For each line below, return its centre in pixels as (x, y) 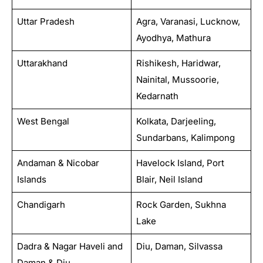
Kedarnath (157, 96)
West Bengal (43, 121)
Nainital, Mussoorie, (177, 79)
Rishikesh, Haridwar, (178, 63)
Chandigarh (41, 204)
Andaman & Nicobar (58, 163)
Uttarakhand (42, 63)
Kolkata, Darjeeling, (176, 121)
